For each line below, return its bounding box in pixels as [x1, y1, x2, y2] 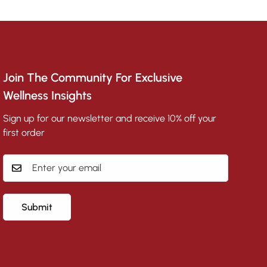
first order [3, 126, 45, 138]
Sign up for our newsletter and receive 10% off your [3, 112, 216, 124]
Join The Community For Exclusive [3, 70, 182, 85]
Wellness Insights [3, 88, 92, 103]
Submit [21, 201, 52, 213]
